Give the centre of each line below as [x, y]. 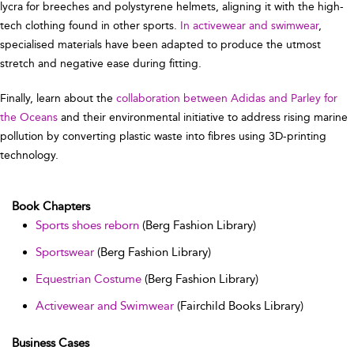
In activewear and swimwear [249, 26]
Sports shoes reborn [87, 226]
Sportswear [65, 252]
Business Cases [51, 343]
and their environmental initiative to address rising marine [203, 118]
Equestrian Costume [88, 279]
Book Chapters [51, 207]
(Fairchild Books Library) [239, 306]
